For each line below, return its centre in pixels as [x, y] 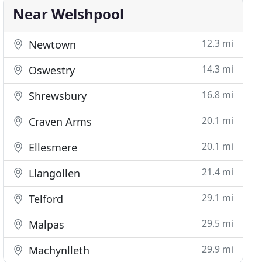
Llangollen [53, 173]
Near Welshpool [69, 14]
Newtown [51, 44]
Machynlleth [58, 250]
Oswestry [51, 70]
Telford [45, 199]
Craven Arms [59, 122]
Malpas [45, 225]
